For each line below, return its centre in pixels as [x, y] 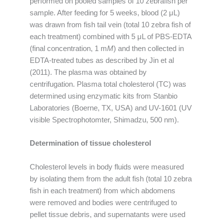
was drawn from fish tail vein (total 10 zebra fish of [110, 25]
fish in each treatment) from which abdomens [103, 191]
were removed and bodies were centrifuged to [103, 202]
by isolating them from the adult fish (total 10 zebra [111, 179]
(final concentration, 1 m [68, 49]
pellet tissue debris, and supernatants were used [108, 214]
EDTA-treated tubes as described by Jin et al [102, 61]
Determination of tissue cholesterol [90, 143]
